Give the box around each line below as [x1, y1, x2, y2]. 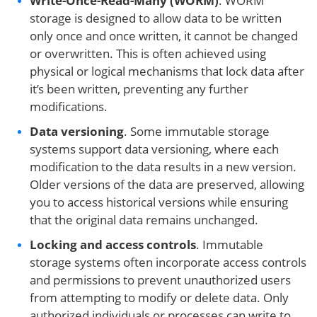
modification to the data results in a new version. [30, 158, 296, 175]
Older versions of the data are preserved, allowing [30, 176, 304, 192]
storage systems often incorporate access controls [30, 254, 306, 270]
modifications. [30, 98, 108, 115]
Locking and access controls [30, 236, 196, 253]
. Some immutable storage [124, 123, 270, 139]
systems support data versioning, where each [30, 141, 279, 157]
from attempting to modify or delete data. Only [30, 289, 289, 306]
